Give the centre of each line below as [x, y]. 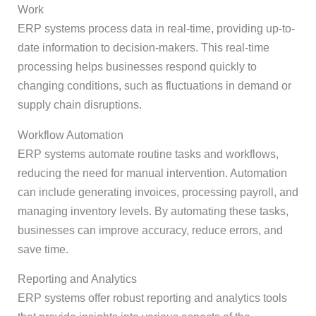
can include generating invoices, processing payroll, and [158, 192]
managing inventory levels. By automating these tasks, [153, 211]
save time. [43, 249]
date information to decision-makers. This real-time [143, 48]
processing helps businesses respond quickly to [137, 67]
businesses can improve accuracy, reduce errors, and [150, 230]
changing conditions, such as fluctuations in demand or [154, 86]
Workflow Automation [70, 135]
